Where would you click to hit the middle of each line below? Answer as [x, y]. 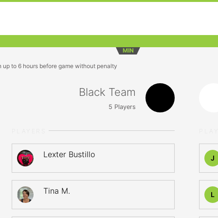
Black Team [107, 92]
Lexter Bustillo [69, 154]
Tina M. [57, 191]
